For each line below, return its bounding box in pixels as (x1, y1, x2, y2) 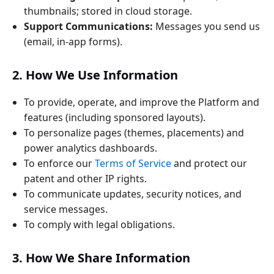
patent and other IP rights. (24, 171, 147, 185)
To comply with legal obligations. (24, 217, 176, 231)
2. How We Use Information (12, 66, 178, 83)
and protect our (171, 156, 248, 170)
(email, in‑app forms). (24, 35, 123, 49)
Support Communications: (24, 20, 154, 34)
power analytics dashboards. (24, 141, 158, 155)
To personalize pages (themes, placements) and (24, 125, 245, 139)
